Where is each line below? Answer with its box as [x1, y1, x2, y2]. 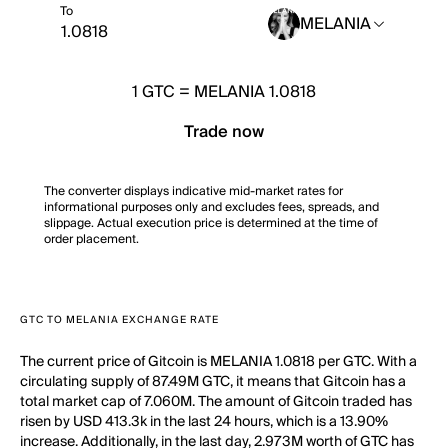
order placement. [44, 229, 139, 250]
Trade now [184, 118, 264, 146]
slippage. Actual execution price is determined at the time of [44, 213, 378, 234]
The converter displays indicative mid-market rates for [44, 181, 343, 202]
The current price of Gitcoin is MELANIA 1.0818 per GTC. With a [20, 350, 417, 374]
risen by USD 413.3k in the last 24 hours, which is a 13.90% [20, 410, 388, 434]
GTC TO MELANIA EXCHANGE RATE [20, 311, 219, 329]
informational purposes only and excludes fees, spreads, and [44, 197, 379, 218]
